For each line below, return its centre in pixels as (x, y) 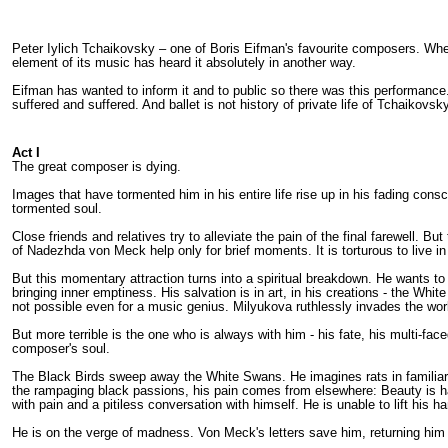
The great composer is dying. (96, 166)
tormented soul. (57, 208)
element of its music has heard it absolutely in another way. (184, 62)
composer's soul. (61, 348)
